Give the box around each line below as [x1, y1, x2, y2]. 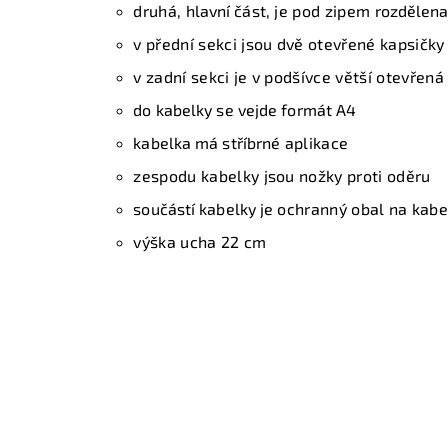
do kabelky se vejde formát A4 [133, 99, 357, 119]
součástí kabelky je [133, 198, 278, 218]
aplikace [280, 132, 349, 152]
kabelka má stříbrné [133, 132, 281, 152]
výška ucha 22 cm [133, 231, 267, 251]
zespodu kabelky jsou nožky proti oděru [133, 165, 431, 185]
